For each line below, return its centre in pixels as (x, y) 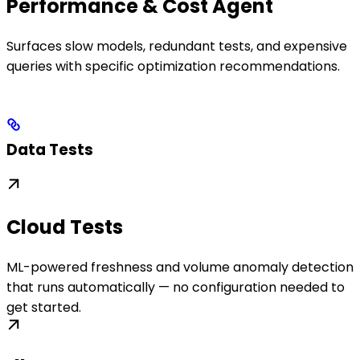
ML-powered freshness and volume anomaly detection (180, 267)
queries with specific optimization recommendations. (173, 67)
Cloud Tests (65, 227)
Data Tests (50, 149)
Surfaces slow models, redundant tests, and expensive (177, 47)
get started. (44, 307)
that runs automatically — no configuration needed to (176, 287)
